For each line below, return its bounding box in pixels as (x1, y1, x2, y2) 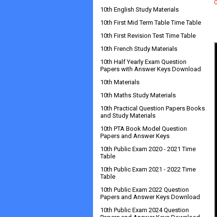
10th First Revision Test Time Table (100, 32, 196, 39)
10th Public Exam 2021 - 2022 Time (100, 166, 196, 173)
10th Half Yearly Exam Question (100, 58, 186, 65)
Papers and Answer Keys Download (100, 193, 200, 201)
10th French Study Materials (100, 45, 177, 52)
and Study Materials (100, 112, 155, 119)
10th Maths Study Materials (100, 92, 176, 99)
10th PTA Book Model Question (100, 125, 187, 132)
